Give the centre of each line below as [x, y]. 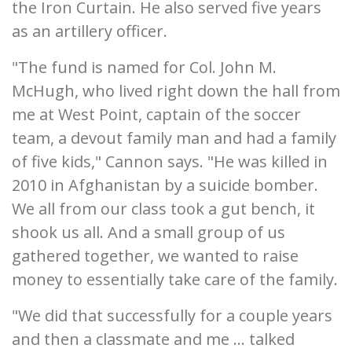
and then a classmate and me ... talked [153, 339]
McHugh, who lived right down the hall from [176, 91]
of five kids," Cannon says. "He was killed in [170, 161]
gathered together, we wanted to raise [155, 256]
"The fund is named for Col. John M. [144, 67]
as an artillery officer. [90, 31]
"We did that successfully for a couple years [172, 315]
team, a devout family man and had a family [174, 138]
